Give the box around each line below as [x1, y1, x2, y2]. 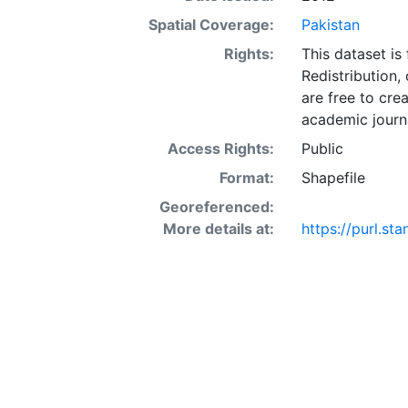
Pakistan [301, 15, 360, 34]
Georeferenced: [158, 197, 274, 216]
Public [301, 138, 343, 158]
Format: [219, 168, 274, 187]
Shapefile [301, 168, 365, 187]
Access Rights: [167, 138, 274, 158]
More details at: [162, 219, 274, 238]
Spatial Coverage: [148, 15, 274, 34]
